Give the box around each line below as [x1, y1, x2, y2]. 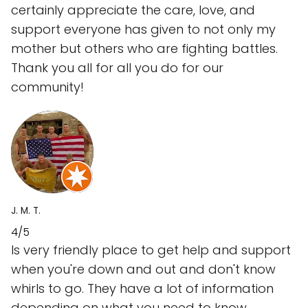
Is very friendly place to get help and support [11, 241, 291, 259]
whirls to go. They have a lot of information [11, 280, 274, 298]
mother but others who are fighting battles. [11, 40, 278, 58]
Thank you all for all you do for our [11, 59, 223, 77]
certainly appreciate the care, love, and [11, 1, 255, 19]
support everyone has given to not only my [11, 21, 276, 38]
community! [11, 78, 84, 96]
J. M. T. [11, 204, 41, 218]
